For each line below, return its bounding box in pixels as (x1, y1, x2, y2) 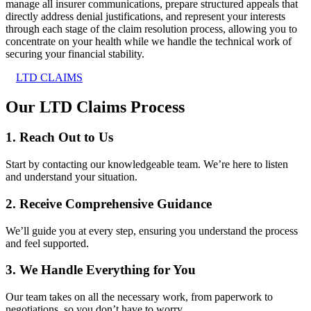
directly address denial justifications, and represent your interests (6, 10, 285, 22)
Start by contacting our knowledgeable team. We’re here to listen (6, 158, 288, 171)
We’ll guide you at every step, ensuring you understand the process (6, 224, 298, 237)
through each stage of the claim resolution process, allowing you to (6, 22, 297, 35)
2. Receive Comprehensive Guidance (6, 196, 212, 211)
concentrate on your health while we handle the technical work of (6, 35, 292, 47)
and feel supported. (6, 237, 89, 249)
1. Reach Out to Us (6, 130, 113, 145)
